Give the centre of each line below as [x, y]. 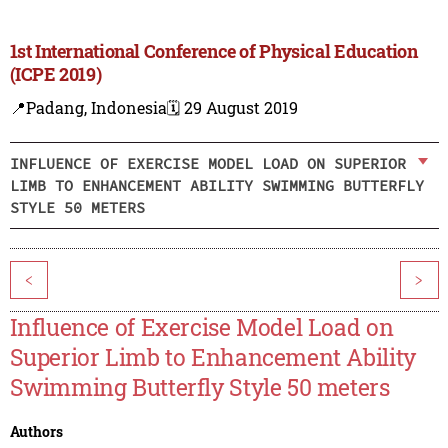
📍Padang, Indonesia [88, 108]
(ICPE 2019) [55, 74]
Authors [36, 432]
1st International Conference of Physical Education [213, 51]
